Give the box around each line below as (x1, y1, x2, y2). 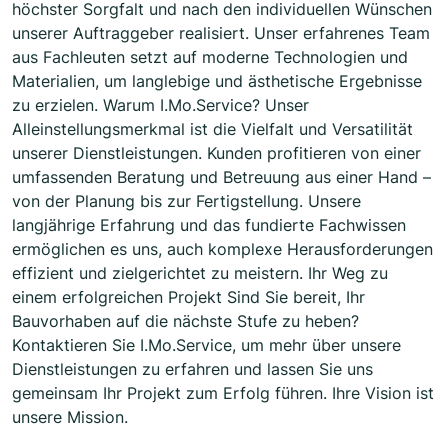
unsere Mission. (12, 407, 128, 428)
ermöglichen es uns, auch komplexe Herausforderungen (12, 239, 433, 260)
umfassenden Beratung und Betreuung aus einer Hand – (12, 167, 431, 188)
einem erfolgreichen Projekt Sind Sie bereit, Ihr (12, 287, 365, 308)
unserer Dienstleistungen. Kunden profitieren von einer (12, 143, 421, 164)
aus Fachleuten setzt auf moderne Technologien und (12, 47, 408, 68)
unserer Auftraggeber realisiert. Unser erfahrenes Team (12, 23, 430, 44)
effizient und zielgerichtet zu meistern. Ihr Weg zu (12, 263, 388, 284)
